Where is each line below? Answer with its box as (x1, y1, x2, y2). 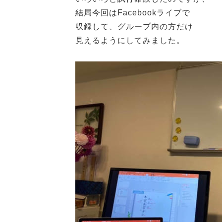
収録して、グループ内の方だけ (75, 22, 193, 31)
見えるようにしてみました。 (75, 36, 185, 45)
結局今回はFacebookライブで (75, 8, 190, 17)
